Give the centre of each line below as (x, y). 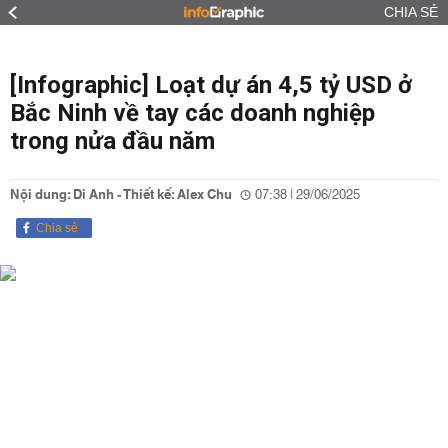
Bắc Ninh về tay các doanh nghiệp (192, 113)
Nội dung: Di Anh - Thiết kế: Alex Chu (121, 195)
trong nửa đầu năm (112, 141)
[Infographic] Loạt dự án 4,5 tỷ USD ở (211, 85)
